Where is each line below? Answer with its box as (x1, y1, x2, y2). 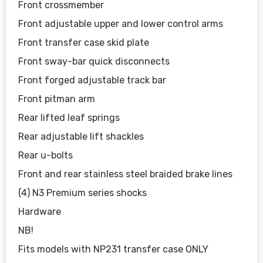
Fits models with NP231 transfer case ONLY (18, 243, 209, 255)
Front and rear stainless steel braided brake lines (18, 168, 233, 180)
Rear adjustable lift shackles (18, 130, 144, 142)
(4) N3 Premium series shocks (18, 187, 147, 198)
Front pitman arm (18, 93, 96, 104)
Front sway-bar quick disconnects (18, 55, 170, 67)
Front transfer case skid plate (18, 36, 150, 48)
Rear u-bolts (18, 149, 73, 161)
